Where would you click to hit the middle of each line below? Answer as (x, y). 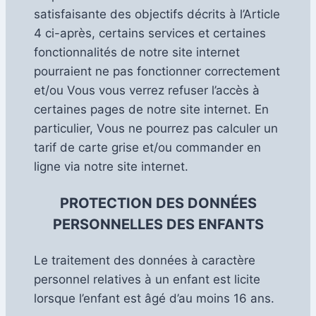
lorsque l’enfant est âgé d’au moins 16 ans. (154, 298)
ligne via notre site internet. (111, 166)
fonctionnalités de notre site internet (137, 52)
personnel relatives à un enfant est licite (147, 279)
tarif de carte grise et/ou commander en (147, 147)
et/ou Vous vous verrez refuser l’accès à (147, 90)
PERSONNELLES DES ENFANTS (158, 224)
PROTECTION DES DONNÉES (158, 203)
